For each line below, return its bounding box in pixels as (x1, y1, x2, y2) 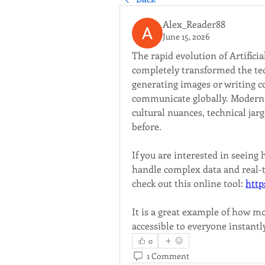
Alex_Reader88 (163, 18, 225, 30)
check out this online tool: (132, 177, 245, 189)
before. (132, 120, 161, 132)
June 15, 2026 (163, 31, 210, 42)
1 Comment (147, 250, 189, 261)
